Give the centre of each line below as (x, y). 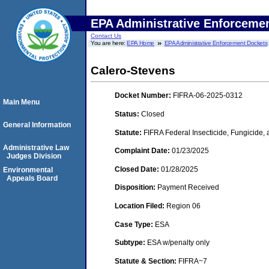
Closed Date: (138, 169)
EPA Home (141, 43)
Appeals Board (32, 178)
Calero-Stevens (133, 71)
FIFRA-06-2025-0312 (208, 96)
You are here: (109, 43)
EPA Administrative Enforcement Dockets (216, 43)
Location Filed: (141, 206)
